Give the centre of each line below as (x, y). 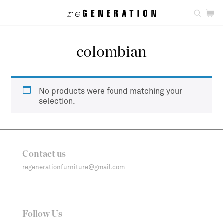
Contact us (44, 154)
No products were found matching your (111, 90)
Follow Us (42, 214)
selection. (57, 100)
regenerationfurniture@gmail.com (74, 167)
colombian (111, 52)
